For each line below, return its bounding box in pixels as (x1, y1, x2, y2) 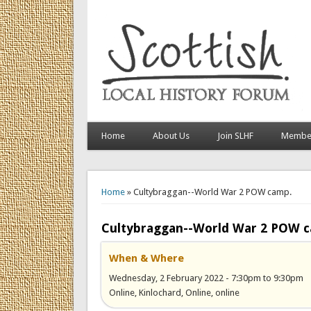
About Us (152, 131, 190, 141)
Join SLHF (217, 131, 253, 141)
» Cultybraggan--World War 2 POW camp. (124, 186, 292, 197)
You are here (87, 173, 163, 188)
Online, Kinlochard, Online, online (108, 287, 239, 298)
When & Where (108, 251, 184, 264)
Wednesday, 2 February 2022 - (108, 272, 231, 283)
